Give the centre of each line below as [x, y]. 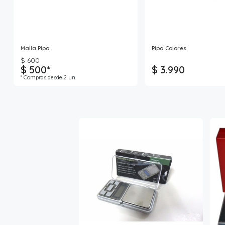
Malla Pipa [35, 48]
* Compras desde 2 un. [48, 77]
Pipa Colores [169, 48]
